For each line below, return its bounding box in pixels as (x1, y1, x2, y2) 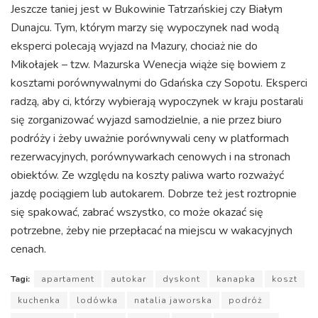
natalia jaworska (134, 294, 212, 306)
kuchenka (18, 294, 60, 306)
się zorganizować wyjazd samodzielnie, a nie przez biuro (11, 111, 282, 128)
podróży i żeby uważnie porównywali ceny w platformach (11, 130, 289, 146)
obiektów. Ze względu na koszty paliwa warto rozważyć (11, 167, 284, 183)
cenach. (11, 241, 46, 257)
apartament (41, 273, 94, 285)
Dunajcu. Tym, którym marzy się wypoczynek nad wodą (11, 19, 279, 35)
